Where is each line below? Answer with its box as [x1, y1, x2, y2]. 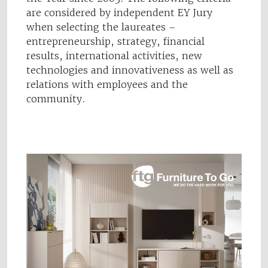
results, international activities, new [26, 50, 202, 62]
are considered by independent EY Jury [26, 7, 212, 19]
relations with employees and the [26, 78, 188, 91]
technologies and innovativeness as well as [26, 64, 233, 77]
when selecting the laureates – [26, 21, 176, 33]
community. [26, 93, 86, 105]
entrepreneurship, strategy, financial [26, 35, 205, 48]
